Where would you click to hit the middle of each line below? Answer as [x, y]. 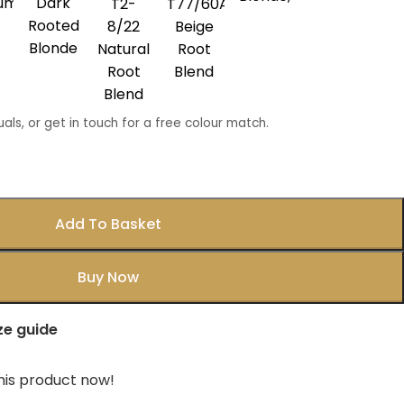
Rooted [53, 26]
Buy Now [108, 277]
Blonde [53, 49]
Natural [124, 49]
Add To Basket [108, 224]
